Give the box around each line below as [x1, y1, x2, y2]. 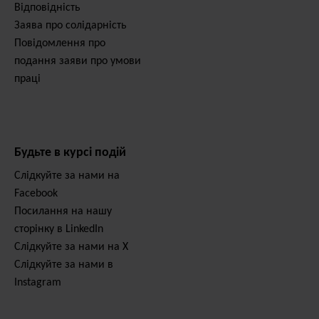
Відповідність [14, 2, 80, 14]
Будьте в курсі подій [14, 146, 126, 159]
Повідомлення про [14, 38, 105, 49]
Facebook [14, 188, 58, 199]
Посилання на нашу [14, 206, 112, 217]
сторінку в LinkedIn [14, 224, 103, 235]
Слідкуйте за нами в [14, 259, 113, 271]
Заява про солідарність [14, 20, 127, 31]
